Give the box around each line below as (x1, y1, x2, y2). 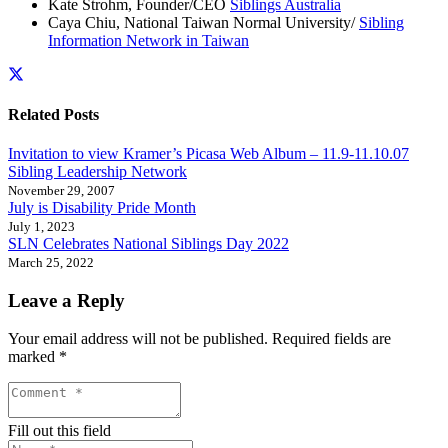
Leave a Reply (8, 289, 125, 311)
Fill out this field (8, 422, 111, 440)
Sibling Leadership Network (8, 162, 187, 180)
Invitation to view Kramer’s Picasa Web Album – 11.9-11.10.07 (8, 144, 409, 162)
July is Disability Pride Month (8, 198, 196, 216)
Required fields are (272, 330, 391, 348)
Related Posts (8, 105, 99, 123)
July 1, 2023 (8, 219, 75, 234)
